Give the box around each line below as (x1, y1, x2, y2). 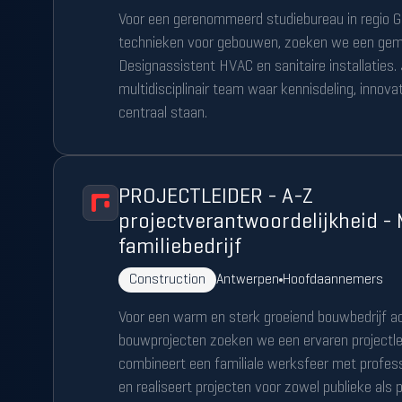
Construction (128, 274, 205, 286)
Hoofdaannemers (282, 274, 383, 286)
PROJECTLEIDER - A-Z (118, 188, 313, 207)
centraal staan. (118, 107, 207, 121)
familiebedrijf (118, 238, 241, 258)
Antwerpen (215, 274, 279, 286)
